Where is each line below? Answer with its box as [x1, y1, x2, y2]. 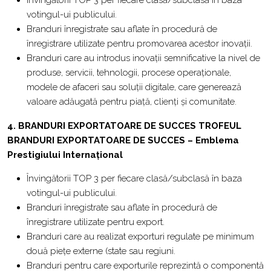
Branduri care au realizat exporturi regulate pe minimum [27, 231, 254, 242]
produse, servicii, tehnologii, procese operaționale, [27, 67, 231, 78]
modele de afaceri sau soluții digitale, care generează [27, 82, 241, 93]
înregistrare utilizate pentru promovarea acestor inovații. [27, 38, 252, 49]
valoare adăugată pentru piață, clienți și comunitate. [27, 96, 237, 107]
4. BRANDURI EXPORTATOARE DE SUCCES [7, 120, 198, 131]
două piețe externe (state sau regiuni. [27, 246, 175, 256]
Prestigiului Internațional [7, 149, 123, 160]
